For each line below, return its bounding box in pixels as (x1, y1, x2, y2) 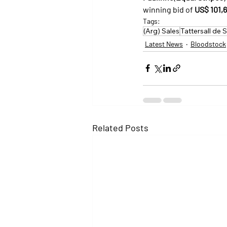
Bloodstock (191, 39, 226, 48)
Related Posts (92, 122, 148, 133)
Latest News (145, 39, 183, 48)
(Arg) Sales (143, 26, 179, 35)
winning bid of (143, 4, 195, 14)
